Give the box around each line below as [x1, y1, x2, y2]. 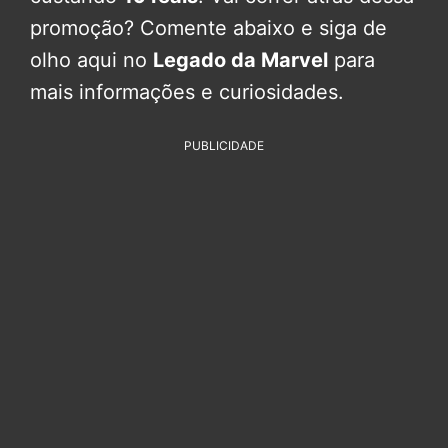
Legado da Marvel [153, 48, 328, 73]
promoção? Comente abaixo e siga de [30, 16, 387, 41]
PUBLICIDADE [184, 138, 264, 154]
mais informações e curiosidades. [30, 80, 344, 105]
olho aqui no [30, 48, 153, 73]
